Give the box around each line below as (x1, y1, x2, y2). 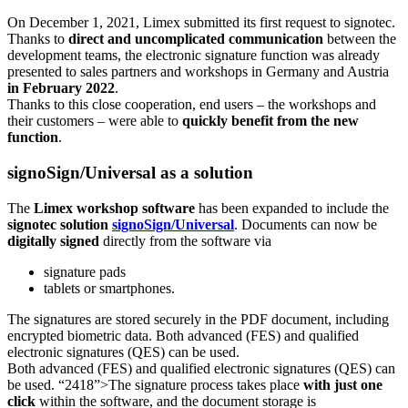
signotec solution (7, 216, 112, 232)
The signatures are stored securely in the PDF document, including (7, 311, 389, 327)
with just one (303, 376, 382, 393)
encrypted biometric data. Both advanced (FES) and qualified (7, 327, 359, 343)
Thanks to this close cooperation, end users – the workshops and (7, 97, 376, 113)
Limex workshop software (34, 199, 195, 216)
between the (323, 31, 396, 47)
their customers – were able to (7, 113, 182, 129)
